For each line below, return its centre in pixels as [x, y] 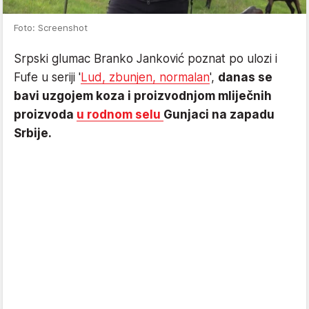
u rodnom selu [120, 114]
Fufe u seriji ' [47, 77]
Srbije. [33, 133]
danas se [245, 77]
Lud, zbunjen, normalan [145, 77]
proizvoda [45, 114]
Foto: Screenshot [51, 27]
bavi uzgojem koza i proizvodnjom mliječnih [143, 96]
